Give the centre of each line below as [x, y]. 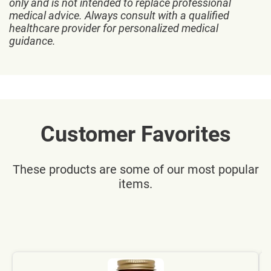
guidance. [32, 41]
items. [135, 184]
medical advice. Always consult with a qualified [119, 15]
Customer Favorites [135, 134]
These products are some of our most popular [135, 169]
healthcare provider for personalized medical [114, 28]
